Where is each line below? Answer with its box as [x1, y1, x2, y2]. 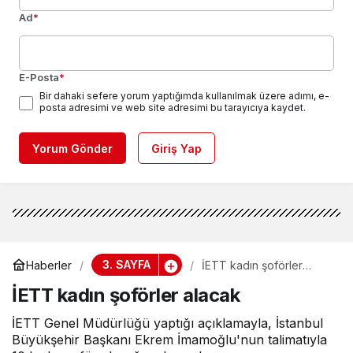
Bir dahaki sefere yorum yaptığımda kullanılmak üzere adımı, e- [39, 90, 329, 102]
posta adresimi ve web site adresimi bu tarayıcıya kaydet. [39, 102, 306, 114]
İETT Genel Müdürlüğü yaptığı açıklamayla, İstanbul [12, 315, 323, 332]
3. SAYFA [102, 258, 150, 272]
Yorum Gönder [32, 142, 113, 156]
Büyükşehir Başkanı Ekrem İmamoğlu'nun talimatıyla [12, 332, 327, 348]
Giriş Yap [151, 142, 202, 156]
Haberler [26, 258, 72, 272]
